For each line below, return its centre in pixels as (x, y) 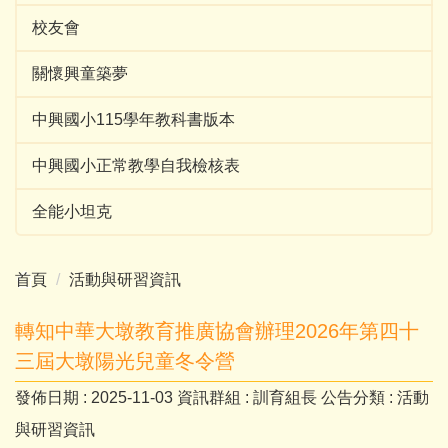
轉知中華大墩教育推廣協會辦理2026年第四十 (217, 331)
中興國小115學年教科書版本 (133, 119)
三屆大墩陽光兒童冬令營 (125, 361)
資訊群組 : (215, 397)
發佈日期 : (53, 397)
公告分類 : (359, 397)
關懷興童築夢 (80, 73)
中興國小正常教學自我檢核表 (136, 165)
